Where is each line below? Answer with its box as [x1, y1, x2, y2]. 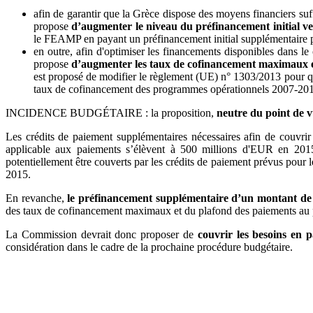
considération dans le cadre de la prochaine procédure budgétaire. [6, 240, 293, 253]
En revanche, [6, 191, 68, 204]
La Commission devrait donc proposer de [6, 228, 198, 240]
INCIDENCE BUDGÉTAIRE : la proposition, [6, 106, 217, 119]
